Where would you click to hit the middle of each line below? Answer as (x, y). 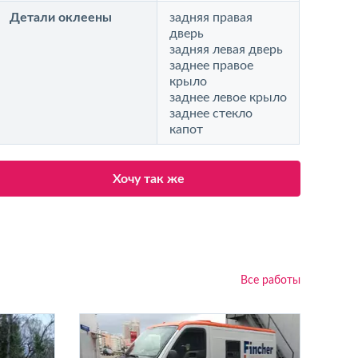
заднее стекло (211, 113)
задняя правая (211, 18)
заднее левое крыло (229, 97)
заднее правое (212, 66)
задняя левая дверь (227, 50)
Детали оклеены (61, 18)
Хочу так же (149, 179)
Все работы (270, 280)
